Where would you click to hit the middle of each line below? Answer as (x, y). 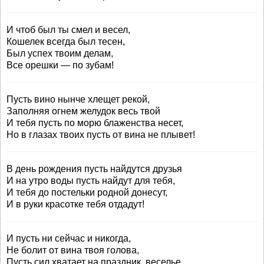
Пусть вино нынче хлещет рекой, (78, 99)
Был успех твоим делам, (60, 53)
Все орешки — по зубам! (60, 65)
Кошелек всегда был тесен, (66, 42)
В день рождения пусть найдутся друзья (94, 169)
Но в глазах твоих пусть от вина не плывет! (101, 135)
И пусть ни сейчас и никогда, (69, 238)
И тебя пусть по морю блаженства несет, (95, 123)
